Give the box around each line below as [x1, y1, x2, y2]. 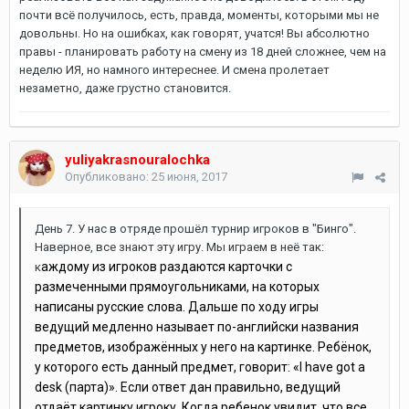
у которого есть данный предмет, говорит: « [35, 360, 299, 374]
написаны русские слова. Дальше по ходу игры [35, 299, 319, 314]
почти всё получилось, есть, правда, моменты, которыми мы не [19, 8, 379, 22]
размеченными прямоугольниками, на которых [35, 279, 320, 294]
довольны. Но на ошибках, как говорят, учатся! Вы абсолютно [19, 26, 370, 40]
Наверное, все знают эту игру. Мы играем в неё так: [35, 240, 324, 254]
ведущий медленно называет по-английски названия [35, 320, 359, 334]
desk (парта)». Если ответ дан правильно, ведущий [35, 380, 341, 394]
